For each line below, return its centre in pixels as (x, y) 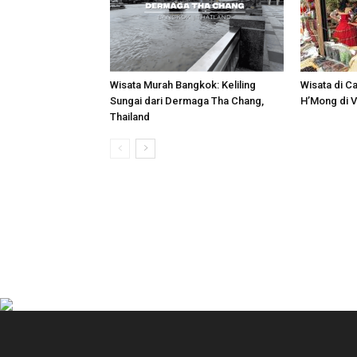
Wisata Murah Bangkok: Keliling (183, 84)
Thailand (130, 116)
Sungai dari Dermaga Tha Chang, (187, 100)
